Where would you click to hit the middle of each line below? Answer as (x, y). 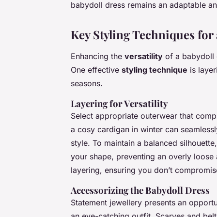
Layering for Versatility (119, 104)
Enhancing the (98, 56)
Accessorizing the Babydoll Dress (140, 190)
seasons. (87, 84)
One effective (96, 70)
